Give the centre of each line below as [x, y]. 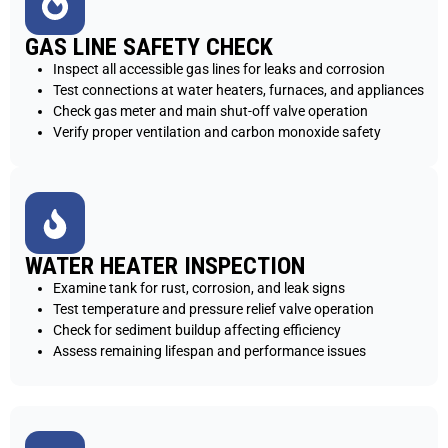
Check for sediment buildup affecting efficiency [197, 330]
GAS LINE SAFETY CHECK [149, 47]
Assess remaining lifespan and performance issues [209, 351]
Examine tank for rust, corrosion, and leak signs [199, 288]
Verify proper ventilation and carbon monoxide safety [217, 132]
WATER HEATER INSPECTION [165, 266]
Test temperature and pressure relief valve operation [213, 309]
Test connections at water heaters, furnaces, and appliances [238, 90]
